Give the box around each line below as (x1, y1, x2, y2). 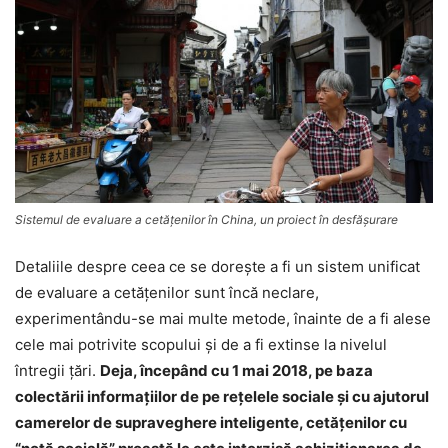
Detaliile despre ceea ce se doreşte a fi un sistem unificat (15, 257, 420, 277)
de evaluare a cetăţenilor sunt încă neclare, (15, 283, 319, 303)
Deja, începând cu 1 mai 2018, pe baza (100, 361, 373, 381)
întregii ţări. (15, 361, 100, 381)
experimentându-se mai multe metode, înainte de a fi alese (15, 309, 431, 329)
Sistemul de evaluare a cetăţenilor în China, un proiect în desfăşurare (15, 212, 398, 228)
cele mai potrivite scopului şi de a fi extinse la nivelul (15, 335, 387, 355)
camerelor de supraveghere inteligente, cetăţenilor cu (15, 413, 407, 433)
